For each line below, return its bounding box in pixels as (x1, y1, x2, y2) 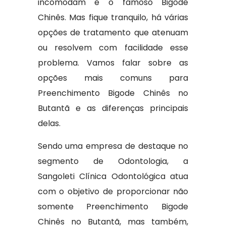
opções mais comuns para (37, 72, 189, 84)
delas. (37, 118, 61, 129)
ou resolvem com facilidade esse (37, 42, 189, 53)
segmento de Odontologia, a (37, 155, 189, 167)
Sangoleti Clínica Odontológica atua (37, 171, 189, 182)
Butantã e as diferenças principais (37, 102, 189, 114)
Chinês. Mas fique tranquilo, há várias (37, 12, 189, 23)
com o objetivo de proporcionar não (37, 186, 189, 197)
